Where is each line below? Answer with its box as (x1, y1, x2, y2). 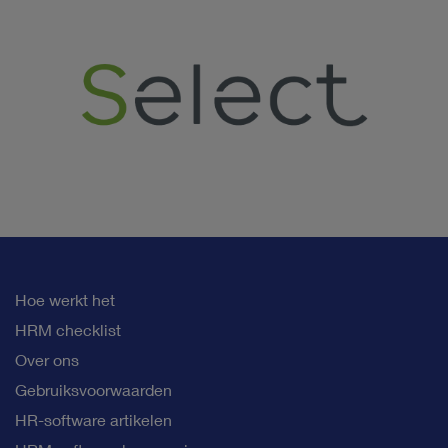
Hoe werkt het (15, 291, 115, 309)
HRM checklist (15, 321, 121, 339)
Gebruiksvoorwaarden (15, 381, 172, 399)
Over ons (15, 351, 79, 369)
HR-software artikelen (15, 411, 172, 429)
